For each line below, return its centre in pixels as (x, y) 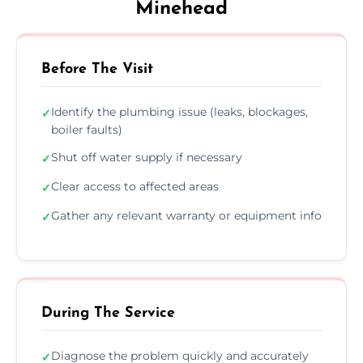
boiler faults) (87, 129)
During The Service (108, 313)
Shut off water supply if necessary (147, 157)
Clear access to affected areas (135, 186)
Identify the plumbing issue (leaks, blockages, (179, 111)
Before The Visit (97, 69)
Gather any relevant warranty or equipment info (186, 215)
